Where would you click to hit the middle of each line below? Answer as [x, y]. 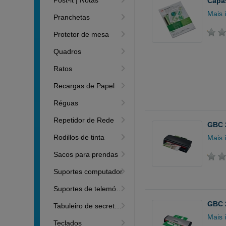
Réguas [66, 103]
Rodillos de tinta [79, 137]
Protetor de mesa [81, 34]
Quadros [68, 51]
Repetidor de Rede [84, 120]
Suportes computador [88, 172]
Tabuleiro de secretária [84, 206]
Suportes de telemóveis [85, 189]
